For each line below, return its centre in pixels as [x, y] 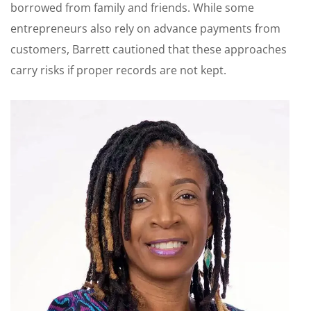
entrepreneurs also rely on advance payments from [145, 28]
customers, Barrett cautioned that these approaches [149, 49]
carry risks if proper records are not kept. [118, 70]
